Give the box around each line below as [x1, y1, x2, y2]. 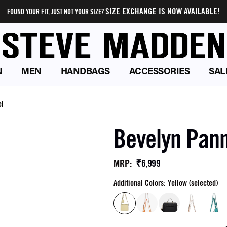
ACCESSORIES [129, 68, 190, 77]
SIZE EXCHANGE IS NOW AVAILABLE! [105, 6, 220, 16]
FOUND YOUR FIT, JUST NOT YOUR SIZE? [7, 8, 105, 16]
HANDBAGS [60, 68, 110, 77]
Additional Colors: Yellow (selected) [113, 178, 218, 188]
